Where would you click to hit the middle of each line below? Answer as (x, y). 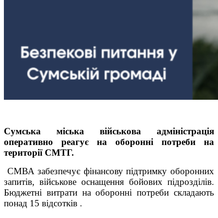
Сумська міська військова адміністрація (109, 131)
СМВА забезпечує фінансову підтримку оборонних (109, 171)
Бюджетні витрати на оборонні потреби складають (109, 192)
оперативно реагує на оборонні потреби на (109, 142)
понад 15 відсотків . (43, 203)
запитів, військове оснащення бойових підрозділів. (109, 182)
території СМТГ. (39, 152)
